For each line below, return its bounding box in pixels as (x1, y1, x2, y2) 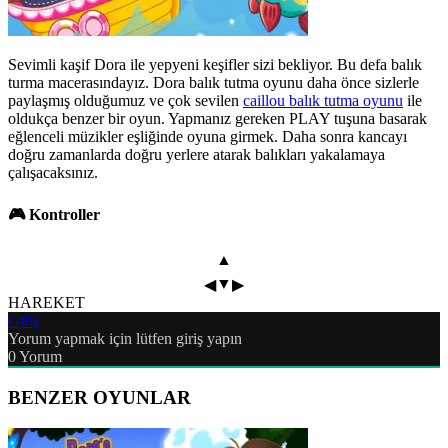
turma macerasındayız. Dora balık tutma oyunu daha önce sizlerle (8, 73, 419, 91)
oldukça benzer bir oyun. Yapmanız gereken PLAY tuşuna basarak (8, 109, 427, 127)
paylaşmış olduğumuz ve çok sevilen (8, 91, 243, 109)
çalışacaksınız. (8, 163, 98, 181)
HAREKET (8, 294, 85, 312)
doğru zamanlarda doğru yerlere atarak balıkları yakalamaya (8, 145, 385, 163)
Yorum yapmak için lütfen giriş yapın (8, 330, 242, 348)
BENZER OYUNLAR (8, 387, 191, 409)
